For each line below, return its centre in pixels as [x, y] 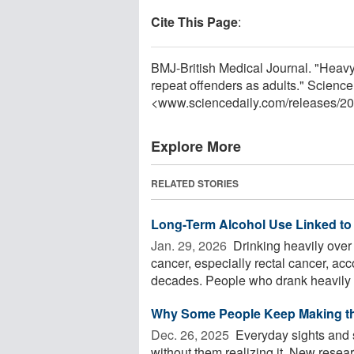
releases [313, 102]
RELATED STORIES [195, 183]
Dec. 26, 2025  [192, 334]
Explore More [196, 146]
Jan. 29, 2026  [190, 245]
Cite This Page [194, 21]
